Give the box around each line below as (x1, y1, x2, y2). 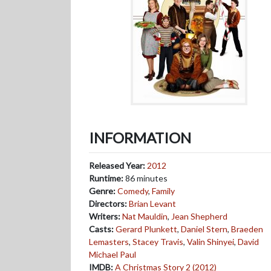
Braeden (231, 224, 263, 234)
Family (152, 186, 175, 196)
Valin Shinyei (187, 237, 234, 247)
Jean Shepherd (171, 211, 227, 221)
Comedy (117, 186, 148, 196)
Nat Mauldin (122, 211, 168, 221)
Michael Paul (89, 249, 136, 260)
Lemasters (89, 237, 129, 247)
